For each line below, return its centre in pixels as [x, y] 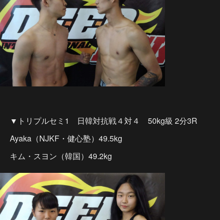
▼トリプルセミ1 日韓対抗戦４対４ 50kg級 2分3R [104, 121]
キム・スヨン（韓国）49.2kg [61, 156]
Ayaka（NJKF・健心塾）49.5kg [66, 138]
